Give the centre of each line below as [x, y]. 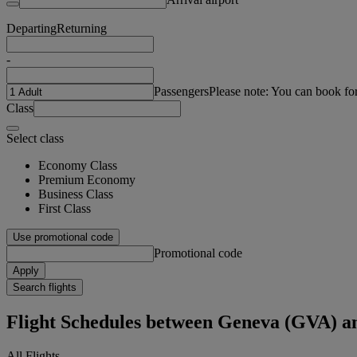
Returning [82, 28]
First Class [65, 208]
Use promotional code [63, 237]
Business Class [76, 194]
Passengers [181, 91]
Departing [31, 28]
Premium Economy [87, 179]
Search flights [45, 287]
